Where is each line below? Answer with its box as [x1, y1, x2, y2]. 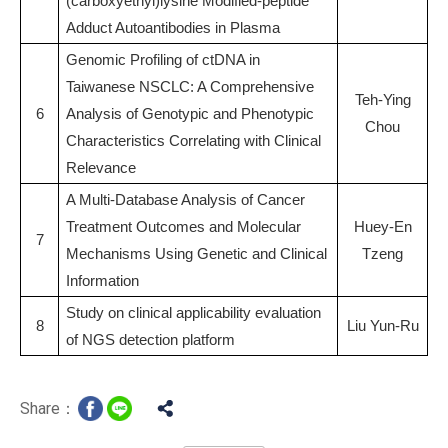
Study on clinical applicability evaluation [66, 303, 321, 321]
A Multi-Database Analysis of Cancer [66, 190, 305, 208]
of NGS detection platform [66, 330, 235, 348]
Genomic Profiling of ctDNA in [66, 50, 260, 68]
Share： [20, 398, 76, 418]
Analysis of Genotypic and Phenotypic [66, 104, 314, 122]
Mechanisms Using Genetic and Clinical [66, 244, 327, 262]
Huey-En [353, 217, 412, 235]
